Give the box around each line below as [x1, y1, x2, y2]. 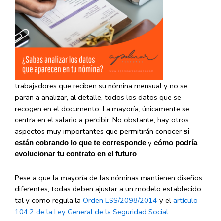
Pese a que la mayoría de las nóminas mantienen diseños [15, 173, 202, 183]
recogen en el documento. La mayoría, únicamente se [15, 103, 189, 113]
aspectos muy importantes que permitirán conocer [15, 126, 184, 136]
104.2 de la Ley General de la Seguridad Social [15, 207, 168, 217]
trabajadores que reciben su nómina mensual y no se [15, 80, 187, 91]
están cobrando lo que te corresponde [15, 138, 148, 147]
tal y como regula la [15, 195, 83, 206]
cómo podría [154, 138, 197, 147]
